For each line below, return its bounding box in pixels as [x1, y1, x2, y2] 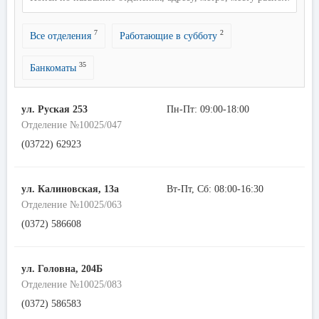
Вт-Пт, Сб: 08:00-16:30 [167, 184, 263, 195]
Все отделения [30, 30, 94, 41]
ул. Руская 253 [21, 104, 88, 115]
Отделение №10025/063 [21, 199, 122, 211]
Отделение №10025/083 [21, 279, 122, 291]
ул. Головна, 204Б [21, 263, 103, 275]
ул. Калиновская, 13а [21, 184, 119, 195]
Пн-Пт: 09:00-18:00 [167, 104, 249, 115]
